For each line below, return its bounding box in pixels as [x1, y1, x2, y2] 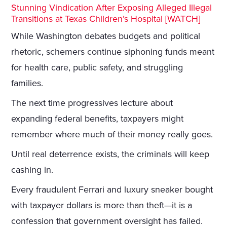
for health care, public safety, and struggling [11, 62, 183, 73]
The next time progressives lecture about [11, 97, 173, 109]
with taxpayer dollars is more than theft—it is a [11, 200, 193, 211]
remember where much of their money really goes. [11, 129, 213, 140]
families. [11, 78, 44, 89]
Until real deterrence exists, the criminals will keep [11, 148, 210, 160]
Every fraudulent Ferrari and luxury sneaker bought [11, 184, 213, 196]
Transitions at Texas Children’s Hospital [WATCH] [11, 13, 201, 25]
